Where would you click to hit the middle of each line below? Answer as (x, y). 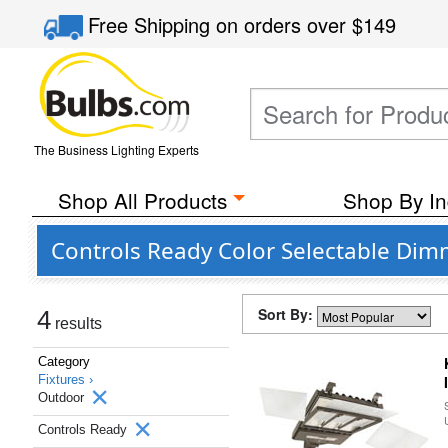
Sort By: (287, 314)
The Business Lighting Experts (116, 149)
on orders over (284, 24)
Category (64, 361)
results (76, 323)
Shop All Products (142, 200)
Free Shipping (152, 24)
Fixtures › (65, 379)
